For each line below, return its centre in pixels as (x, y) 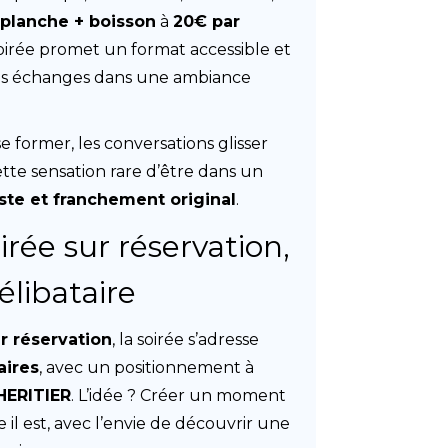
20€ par (207, 21)
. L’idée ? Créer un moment (179, 395)
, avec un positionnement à (147, 367)
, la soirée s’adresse (186, 339)
